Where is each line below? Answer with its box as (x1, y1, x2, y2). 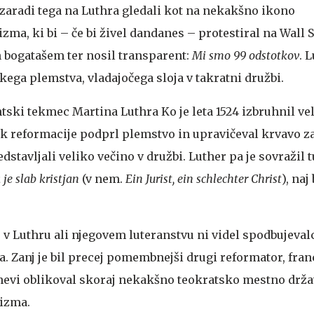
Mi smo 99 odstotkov (192, 48, 299, 62)
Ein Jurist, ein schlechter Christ (125, 171, 282, 186)
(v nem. (79, 171, 125, 186)
